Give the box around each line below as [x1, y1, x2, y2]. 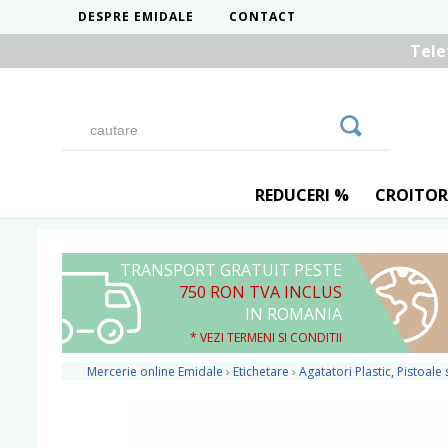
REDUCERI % [254, 184, 349, 206]
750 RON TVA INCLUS [179, 281, 342, 303]
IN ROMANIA [245, 303, 342, 325]
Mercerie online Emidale [87, 363, 223, 380]
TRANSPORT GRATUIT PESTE [120, 259, 342, 281]
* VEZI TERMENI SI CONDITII [190, 329, 342, 346]
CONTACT [229, 8, 296, 25]
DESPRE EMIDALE [78, 8, 194, 25]
